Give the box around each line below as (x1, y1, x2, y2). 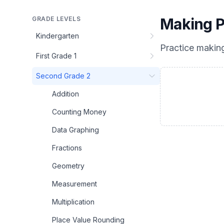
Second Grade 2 (36, 71, 90, 80)
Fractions (52, 143, 82, 152)
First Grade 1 (36, 51, 76, 60)
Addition (52, 89, 79, 98)
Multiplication (52, 197, 94, 206)
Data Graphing (52, 125, 99, 134)
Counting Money (52, 107, 106, 116)
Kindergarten (36, 31, 79, 40)
